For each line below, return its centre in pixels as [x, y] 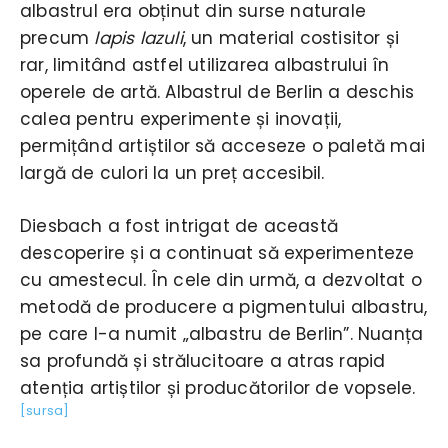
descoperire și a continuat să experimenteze [217, 252]
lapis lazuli [138, 37]
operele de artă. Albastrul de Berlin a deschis [217, 91]
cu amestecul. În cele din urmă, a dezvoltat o [221, 279]
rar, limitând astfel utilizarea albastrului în [205, 64]
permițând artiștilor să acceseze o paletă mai [222, 145]
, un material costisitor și [291, 37]
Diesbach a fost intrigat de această [179, 225]
